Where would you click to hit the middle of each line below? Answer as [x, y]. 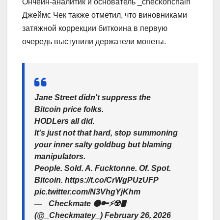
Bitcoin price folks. [69, 110]
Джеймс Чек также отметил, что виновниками [105, 15]
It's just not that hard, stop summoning [106, 133]
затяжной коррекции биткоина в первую [95, 28]
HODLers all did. [65, 121]
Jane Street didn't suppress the [93, 98]
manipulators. [60, 157]
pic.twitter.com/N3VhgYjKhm [87, 192]
